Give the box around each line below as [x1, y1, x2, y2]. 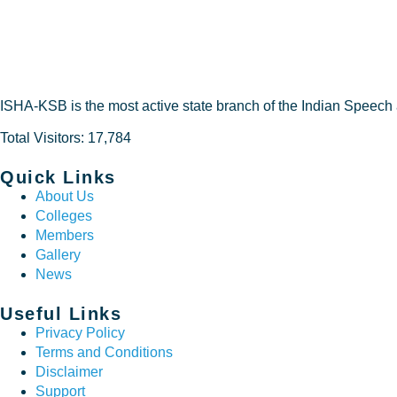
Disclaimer [35, 363, 103, 379]
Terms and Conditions [35, 344, 173, 360]
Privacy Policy [35, 324, 125, 340]
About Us [35, 188, 94, 204]
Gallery [35, 246, 81, 262]
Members [35, 227, 94, 243]
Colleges [35, 207, 92, 223]
